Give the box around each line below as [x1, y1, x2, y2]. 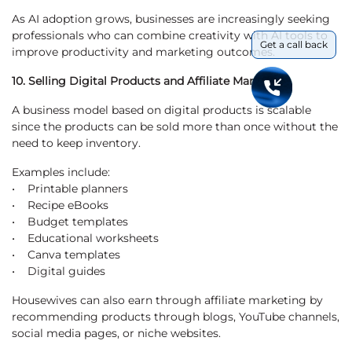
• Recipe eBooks [12, 198, 108, 213]
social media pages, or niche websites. [12, 326, 221, 341]
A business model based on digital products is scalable [12, 103, 311, 118]
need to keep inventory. [12, 136, 141, 151]
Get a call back [260, 38, 328, 51]
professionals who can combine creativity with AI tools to [12, 28, 328, 43]
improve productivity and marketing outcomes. [12, 45, 278, 60]
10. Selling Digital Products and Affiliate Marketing [12, 74, 289, 89]
